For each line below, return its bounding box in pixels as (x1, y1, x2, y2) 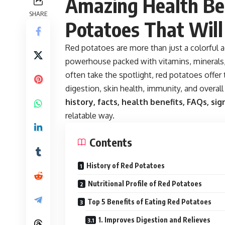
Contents (89, 135, 132, 149)
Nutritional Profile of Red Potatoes (88, 179, 202, 188)
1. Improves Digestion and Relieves (98, 215, 210, 224)
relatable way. (65, 110, 115, 121)
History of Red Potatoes (86, 161, 165, 170)
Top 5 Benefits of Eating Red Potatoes (87, 197, 211, 206)
